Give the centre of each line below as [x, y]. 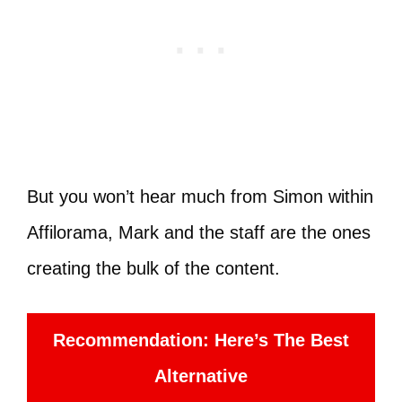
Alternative [201, 376]
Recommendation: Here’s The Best [201, 340]
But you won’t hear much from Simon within [200, 196]
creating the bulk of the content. [153, 268]
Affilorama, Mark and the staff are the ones [199, 232]
